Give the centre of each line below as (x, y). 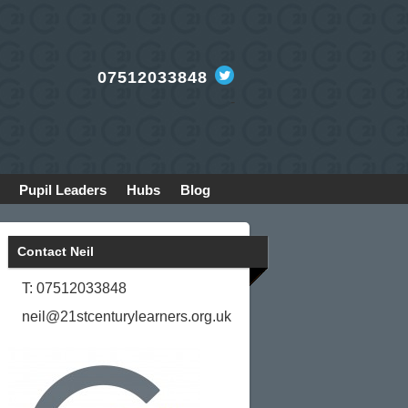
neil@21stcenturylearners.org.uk (126, 317)
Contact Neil (55, 251)
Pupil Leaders (63, 190)
